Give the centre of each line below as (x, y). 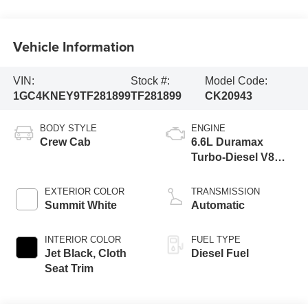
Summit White (80, 206)
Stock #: (150, 80)
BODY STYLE (68, 129)
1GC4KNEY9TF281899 (71, 96)
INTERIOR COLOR (82, 240)
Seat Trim (69, 269)
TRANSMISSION (225, 192)
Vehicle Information (74, 46)
